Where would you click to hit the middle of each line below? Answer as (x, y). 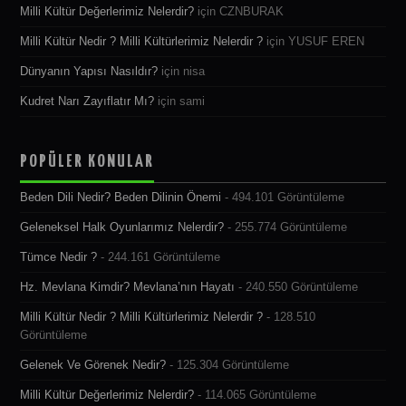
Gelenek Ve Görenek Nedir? (93, 365)
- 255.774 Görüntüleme (286, 227)
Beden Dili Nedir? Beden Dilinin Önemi (121, 197)
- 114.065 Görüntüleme (256, 395)
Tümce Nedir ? (59, 257)
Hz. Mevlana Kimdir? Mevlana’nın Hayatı (128, 287)
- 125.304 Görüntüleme (228, 365)
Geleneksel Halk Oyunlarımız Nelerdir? (122, 227)
